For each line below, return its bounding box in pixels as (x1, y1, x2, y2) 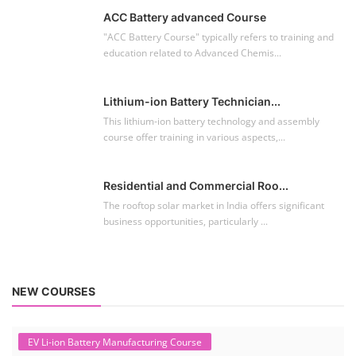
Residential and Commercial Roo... (103, 179, 288, 192)
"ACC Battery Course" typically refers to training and (103, 30, 334, 44)
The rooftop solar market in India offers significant (103, 199, 324, 212)
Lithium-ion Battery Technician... (103, 95, 281, 108)
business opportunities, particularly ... (103, 215, 268, 228)
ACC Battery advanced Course (103, 10, 266, 24)
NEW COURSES (12, 284, 95, 298)
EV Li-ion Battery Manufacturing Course (28, 335, 202, 349)
